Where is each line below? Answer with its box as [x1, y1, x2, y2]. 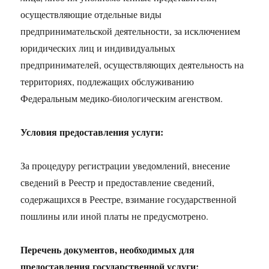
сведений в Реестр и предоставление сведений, [20, 176, 215, 189]
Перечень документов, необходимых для [20, 243, 195, 256]
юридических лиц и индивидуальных [20, 41, 176, 54]
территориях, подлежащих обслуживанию [20, 75, 195, 88]
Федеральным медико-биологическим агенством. [20, 92, 223, 104]
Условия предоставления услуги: [20, 125, 164, 139]
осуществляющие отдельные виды [20, 8, 162, 20]
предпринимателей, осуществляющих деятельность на [20, 58, 244, 71]
